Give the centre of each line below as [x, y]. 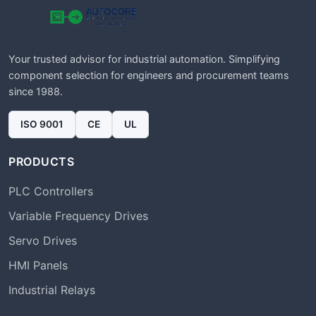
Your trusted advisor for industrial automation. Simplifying [144, 59]
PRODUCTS [41, 162]
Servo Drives [43, 241]
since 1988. [36, 91]
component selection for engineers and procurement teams [149, 75]
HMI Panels [38, 265]
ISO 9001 [42, 124]
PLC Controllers [51, 191]
